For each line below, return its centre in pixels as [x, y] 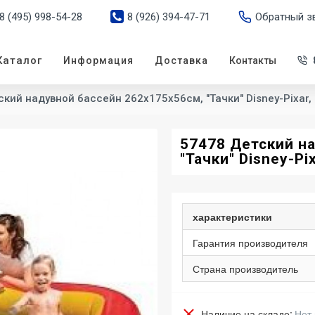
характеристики [232, 216]
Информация [98, 60]
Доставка [181, 60]
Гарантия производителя [250, 242]
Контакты [253, 60]
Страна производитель [245, 268]
